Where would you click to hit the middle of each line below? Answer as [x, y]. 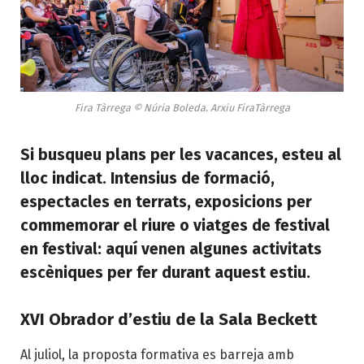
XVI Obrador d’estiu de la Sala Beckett [169, 319]
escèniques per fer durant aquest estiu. [165, 273]
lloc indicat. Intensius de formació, [147, 179]
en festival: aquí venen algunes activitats [171, 249]
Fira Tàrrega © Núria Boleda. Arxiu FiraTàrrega [182, 108]
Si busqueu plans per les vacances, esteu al [181, 155]
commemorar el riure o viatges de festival [175, 226]
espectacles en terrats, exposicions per [166, 202]
